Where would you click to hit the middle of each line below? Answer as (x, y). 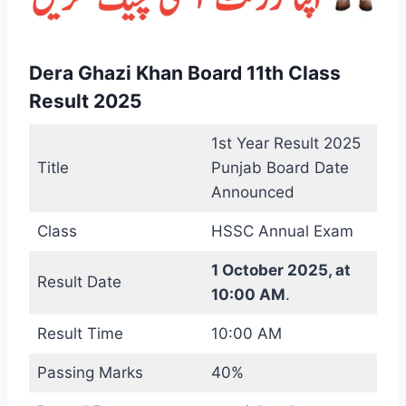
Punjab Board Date (280, 168)
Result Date (79, 282)
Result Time (80, 334)
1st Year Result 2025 (285, 144)
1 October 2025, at (280, 271)
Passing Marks (90, 373)
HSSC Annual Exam (282, 232)
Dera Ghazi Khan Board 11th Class (185, 72)
